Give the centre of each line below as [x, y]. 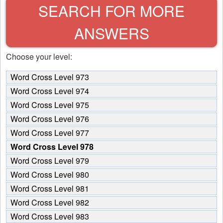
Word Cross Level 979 [50, 161]
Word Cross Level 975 [50, 105]
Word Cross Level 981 [50, 188]
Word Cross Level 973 [50, 77]
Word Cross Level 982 [50, 202]
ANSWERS [111, 33]
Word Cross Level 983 [50, 216]
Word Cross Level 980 [50, 174]
